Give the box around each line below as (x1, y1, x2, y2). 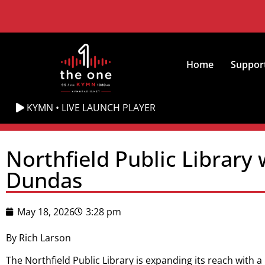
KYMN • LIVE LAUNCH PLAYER (24, 101, 156, 114)
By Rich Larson (6, 231, 71, 244)
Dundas (6, 166, 82, 195)
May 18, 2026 (17, 205, 75, 218)
